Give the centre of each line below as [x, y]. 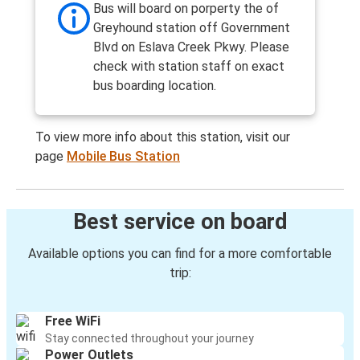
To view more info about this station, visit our [163, 137]
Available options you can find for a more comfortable [180, 254]
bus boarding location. [155, 86]
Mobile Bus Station [123, 157]
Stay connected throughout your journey [149, 339]
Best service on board [180, 222]
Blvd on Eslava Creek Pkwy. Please [191, 47]
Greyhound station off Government [192, 28]
